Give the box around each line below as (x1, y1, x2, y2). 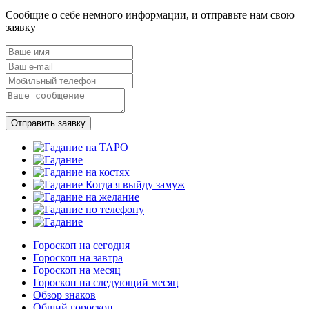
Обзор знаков (33, 288, 96, 301)
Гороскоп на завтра (33, 251, 123, 263)
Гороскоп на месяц (33, 263, 121, 276)
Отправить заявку (11, 117, 86, 128)
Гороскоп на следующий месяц (33, 276, 179, 288)
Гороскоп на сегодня (33, 239, 130, 251)
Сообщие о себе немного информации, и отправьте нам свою (6, 8, 295, 21)
